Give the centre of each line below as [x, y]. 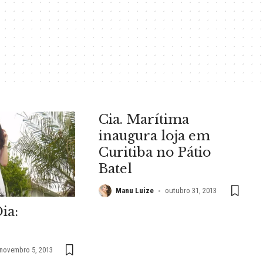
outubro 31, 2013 [191, 190]
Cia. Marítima [144, 119]
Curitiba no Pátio [155, 152]
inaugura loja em [155, 136]
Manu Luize [135, 190]
